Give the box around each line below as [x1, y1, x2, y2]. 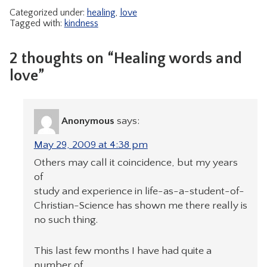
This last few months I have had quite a [33, 245, 212, 257]
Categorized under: [9, 7, 87, 18]
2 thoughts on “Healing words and [9, 49, 242, 67]
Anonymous [61, 115, 114, 128]
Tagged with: [9, 18, 64, 29]
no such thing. [33, 214, 98, 226]
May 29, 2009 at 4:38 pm [33, 139, 148, 151]
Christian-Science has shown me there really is [33, 200, 247, 212]
